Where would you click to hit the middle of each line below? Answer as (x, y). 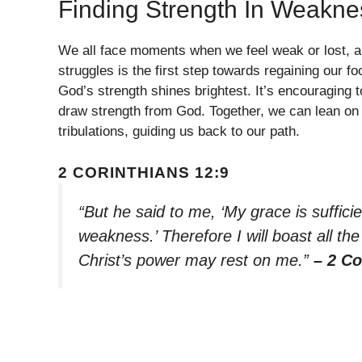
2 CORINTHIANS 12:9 (144, 172)
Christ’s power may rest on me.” (196, 260)
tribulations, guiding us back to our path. (179, 132)
